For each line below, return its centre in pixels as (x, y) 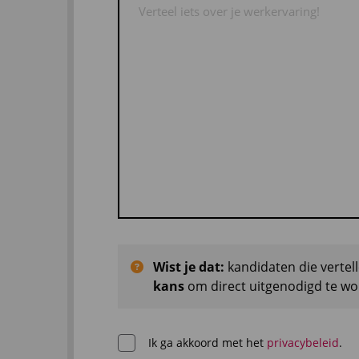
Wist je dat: (189, 267)
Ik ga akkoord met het (207, 342)
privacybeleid (303, 342)
